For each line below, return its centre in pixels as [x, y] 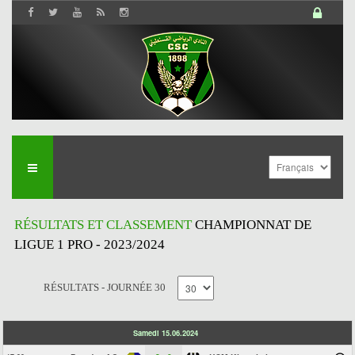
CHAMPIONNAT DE [253, 225]
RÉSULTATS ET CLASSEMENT [105, 225]
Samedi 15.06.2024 [166, 333]
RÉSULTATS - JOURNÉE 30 [105, 287]
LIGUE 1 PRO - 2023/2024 [90, 244]
